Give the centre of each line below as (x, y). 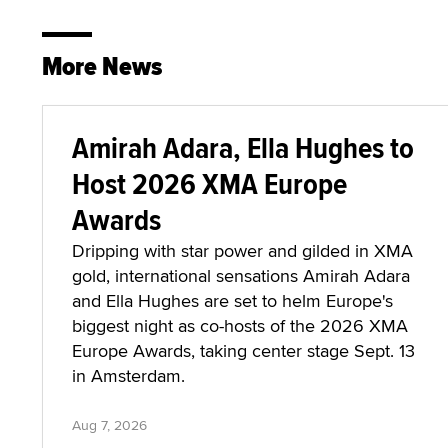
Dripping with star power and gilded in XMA (242, 250)
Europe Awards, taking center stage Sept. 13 (243, 350)
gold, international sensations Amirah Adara (241, 275)
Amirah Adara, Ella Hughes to (243, 147)
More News (102, 66)
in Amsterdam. (128, 375)
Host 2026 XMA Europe (209, 183)
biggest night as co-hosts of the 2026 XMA (240, 325)
